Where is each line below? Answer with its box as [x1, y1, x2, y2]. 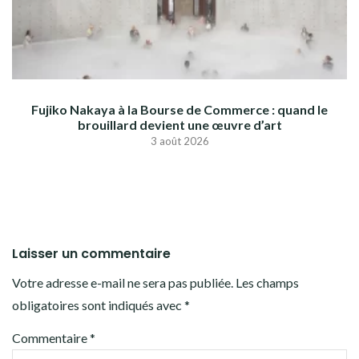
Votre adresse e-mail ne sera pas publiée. [12, 275, 233, 291]
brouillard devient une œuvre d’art [77, 117, 282, 133]
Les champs [236, 275, 299, 291]
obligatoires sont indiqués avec [12, 297, 184, 313]
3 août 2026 [150, 135, 209, 148]
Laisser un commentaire [12, 244, 171, 264]
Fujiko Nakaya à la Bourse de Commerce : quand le [31, 102, 328, 118]
